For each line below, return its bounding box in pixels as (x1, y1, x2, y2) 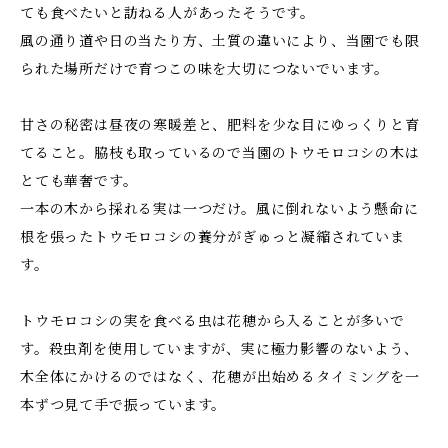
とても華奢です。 (20, 172, 138, 190)
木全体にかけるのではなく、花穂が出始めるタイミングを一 (20, 368, 420, 386)
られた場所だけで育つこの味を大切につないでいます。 (20, 60, 389, 78)
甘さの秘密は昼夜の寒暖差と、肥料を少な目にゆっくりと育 (20, 116, 420, 134)
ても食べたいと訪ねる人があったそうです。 (20, 4, 315, 22)
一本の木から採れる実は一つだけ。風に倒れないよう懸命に (20, 200, 419, 218)
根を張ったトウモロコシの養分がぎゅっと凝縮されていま (20, 228, 405, 246)
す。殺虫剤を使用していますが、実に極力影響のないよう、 (20, 340, 419, 358)
